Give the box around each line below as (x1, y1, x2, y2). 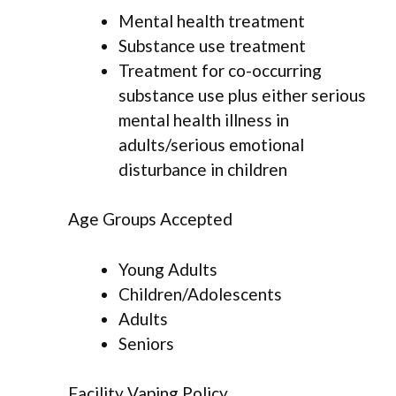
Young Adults (118, 258, 217, 279)
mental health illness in (118, 109, 289, 130)
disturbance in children (118, 158, 287, 179)
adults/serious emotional (118, 133, 304, 155)
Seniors (118, 332, 174, 354)
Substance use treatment (118, 34, 306, 56)
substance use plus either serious (118, 84, 366, 105)
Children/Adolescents (118, 283, 282, 304)
